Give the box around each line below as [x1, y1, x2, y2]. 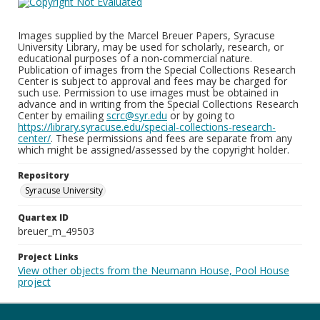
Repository [18, 169, 69, 181]
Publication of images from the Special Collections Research [18, 63, 296, 76]
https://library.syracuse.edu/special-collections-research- [18, 120, 276, 134]
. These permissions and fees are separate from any [51, 131, 292, 145]
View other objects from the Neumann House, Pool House [18, 264, 289, 277]
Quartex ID [18, 211, 69, 224]
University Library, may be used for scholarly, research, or [18, 40, 284, 54]
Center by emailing [18, 109, 106, 122]
